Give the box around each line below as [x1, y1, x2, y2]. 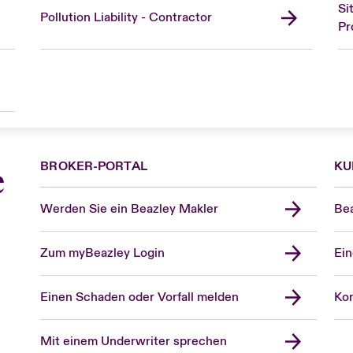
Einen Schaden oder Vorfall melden [40, 288, 240, 305]
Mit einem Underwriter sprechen [40, 333, 228, 349]
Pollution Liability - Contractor [39, 9, 212, 26]
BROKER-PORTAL [40, 158, 147, 174]
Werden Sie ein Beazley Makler [40, 200, 219, 217]
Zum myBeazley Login [40, 244, 165, 261]
